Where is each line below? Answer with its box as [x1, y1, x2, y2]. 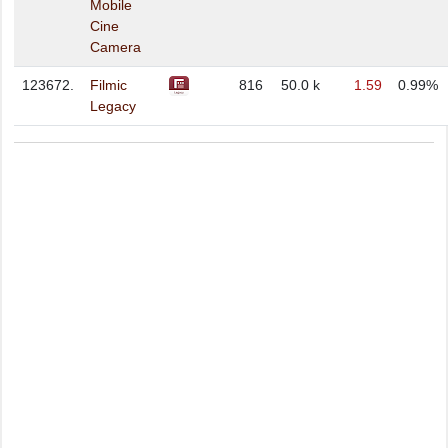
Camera [90, 39, 141, 55]
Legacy [90, 98, 136, 114]
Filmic [90, 77, 127, 93]
